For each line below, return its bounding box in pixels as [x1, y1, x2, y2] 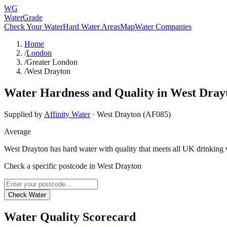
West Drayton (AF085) [97, 109, 171, 119]
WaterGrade [4, 13, 43, 22]
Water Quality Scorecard [4, 210, 136, 223]
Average [4, 127, 31, 136]
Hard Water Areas [63, 22, 120, 31]
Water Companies [135, 22, 192, 31]
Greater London [26, 58, 78, 66]
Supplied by [4, 109, 43, 119]
